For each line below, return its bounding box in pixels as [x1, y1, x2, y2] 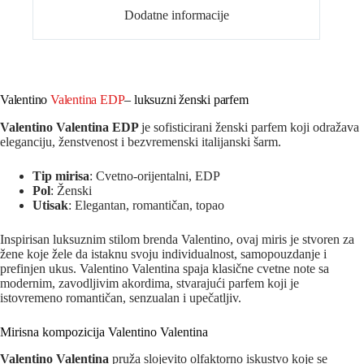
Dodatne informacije [123, 7, 229, 22]
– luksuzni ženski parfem [124, 93, 249, 107]
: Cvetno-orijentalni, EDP [89, 169, 220, 184]
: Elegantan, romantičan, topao [68, 198, 224, 213]
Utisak [32, 198, 68, 213]
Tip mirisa [32, 169, 89, 184]
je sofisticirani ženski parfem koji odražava [141, 120, 359, 135]
